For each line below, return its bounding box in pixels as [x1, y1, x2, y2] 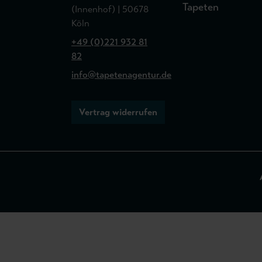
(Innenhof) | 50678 [71, 4, 149, 15]
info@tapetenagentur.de [71, 69, 171, 80]
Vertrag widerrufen [79, 106, 157, 118]
